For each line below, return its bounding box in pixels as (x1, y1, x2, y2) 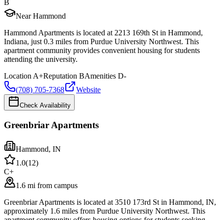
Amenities (84, 72, 116, 81)
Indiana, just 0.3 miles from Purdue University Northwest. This (4, 37, 199, 46)
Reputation (43, 72, 77, 81)
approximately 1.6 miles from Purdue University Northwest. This (4, 206, 205, 215)
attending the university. (4, 55, 78, 64)
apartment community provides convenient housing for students (4, 46, 200, 55)
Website (76, 85, 101, 94)
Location (4, 72, 31, 81)
